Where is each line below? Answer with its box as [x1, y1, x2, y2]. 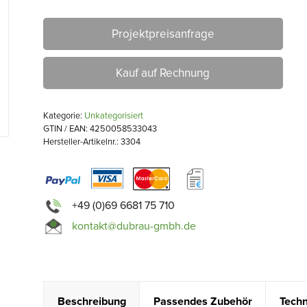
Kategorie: [42, 110, 84, 121]
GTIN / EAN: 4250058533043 [42, 123, 157, 134]
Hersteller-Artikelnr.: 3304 [42, 136, 140, 147]
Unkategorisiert [84, 110, 143, 121]
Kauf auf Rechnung [116, 66, 210, 80]
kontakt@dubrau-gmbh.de [71, 219, 196, 233]
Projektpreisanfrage [111, 27, 214, 41]
